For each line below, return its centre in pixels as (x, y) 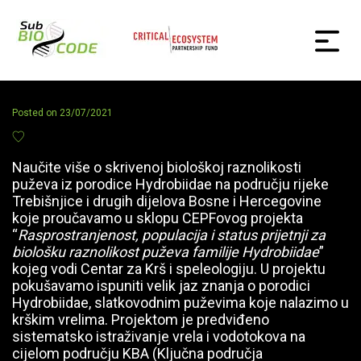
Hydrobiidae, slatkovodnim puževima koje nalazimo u (180, 303)
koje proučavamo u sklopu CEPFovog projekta (158, 218)
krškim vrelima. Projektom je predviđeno (141, 320)
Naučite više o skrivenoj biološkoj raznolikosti (157, 167)
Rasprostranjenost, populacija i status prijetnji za (172, 235)
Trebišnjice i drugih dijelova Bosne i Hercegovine (167, 201)
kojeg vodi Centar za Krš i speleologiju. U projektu (169, 269)
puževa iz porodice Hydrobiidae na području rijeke (170, 184)
